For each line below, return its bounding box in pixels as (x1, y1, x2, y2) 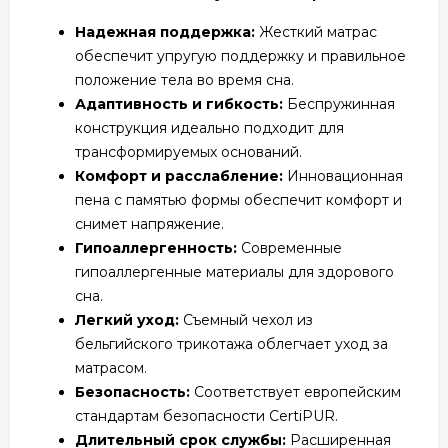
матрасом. (75, 358, 147, 377)
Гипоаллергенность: (75, 238, 237, 257)
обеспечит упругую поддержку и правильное (75, 46, 406, 65)
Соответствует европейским (194, 382, 401, 401)
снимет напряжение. (75, 214, 224, 233)
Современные (237, 238, 342, 257)
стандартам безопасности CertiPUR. (75, 406, 338, 425)
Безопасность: (75, 382, 194, 401)
